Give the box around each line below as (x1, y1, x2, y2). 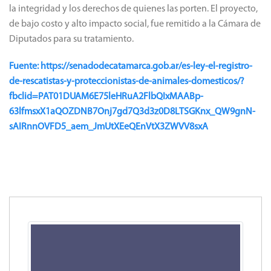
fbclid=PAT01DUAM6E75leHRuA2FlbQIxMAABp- (9, 91, 203, 102)
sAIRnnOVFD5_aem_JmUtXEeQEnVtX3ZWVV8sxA (9, 122, 208, 132)
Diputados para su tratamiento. (9, 34, 134, 44)
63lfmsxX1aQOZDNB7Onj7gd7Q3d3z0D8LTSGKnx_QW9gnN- (9, 106, 255, 117)
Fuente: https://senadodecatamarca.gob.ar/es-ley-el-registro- (9, 61, 252, 71)
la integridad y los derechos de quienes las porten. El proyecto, (9, 4, 258, 14)
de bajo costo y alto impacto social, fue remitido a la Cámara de (9, 19, 261, 29)
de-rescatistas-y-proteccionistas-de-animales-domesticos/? (9, 76, 244, 87)
